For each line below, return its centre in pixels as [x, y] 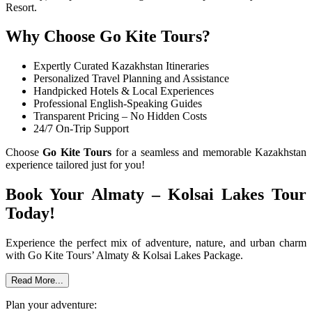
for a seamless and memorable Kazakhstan [209, 153]
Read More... [37, 281]
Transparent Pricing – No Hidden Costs [120, 116]
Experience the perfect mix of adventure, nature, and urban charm [156, 243]
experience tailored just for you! [75, 165]
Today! [30, 213]
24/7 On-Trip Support [81, 129]
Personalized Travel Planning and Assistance [131, 79]
